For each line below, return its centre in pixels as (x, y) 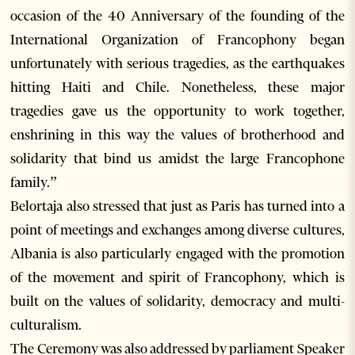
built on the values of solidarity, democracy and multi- (177, 302)
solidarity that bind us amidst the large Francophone (177, 159)
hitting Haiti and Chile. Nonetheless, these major (177, 88)
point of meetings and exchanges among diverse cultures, (177, 230)
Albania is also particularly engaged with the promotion (177, 254)
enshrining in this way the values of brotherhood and (177, 135)
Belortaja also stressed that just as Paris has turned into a (177, 206)
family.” (34, 183)
